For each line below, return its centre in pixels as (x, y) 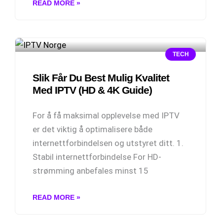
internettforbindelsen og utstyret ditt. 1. (108, 143)
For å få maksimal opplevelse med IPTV (106, 115)
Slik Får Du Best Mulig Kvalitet (101, 78)
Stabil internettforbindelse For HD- (97, 157)
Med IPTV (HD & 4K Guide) (92, 90)
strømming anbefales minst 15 (91, 171)
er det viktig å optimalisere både (92, 129)
